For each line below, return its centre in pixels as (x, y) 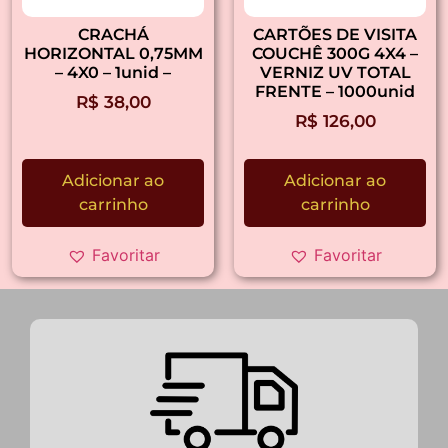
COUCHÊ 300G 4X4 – (335, 54)
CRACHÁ (113, 35)
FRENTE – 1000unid (335, 92)
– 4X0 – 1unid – (113, 73)
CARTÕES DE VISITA (335, 35)
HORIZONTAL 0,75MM (113, 54)
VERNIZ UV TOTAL (335, 73)
